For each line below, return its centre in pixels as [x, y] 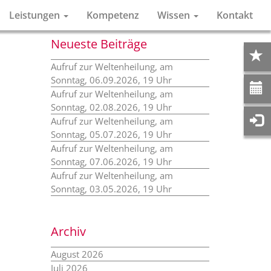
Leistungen [36, 15]
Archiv [68, 231]
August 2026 [77, 254]
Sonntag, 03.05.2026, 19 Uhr [111, 189]
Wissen [175, 15]
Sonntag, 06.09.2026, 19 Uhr [111, 80]
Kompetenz [113, 15]
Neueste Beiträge [99, 44]
